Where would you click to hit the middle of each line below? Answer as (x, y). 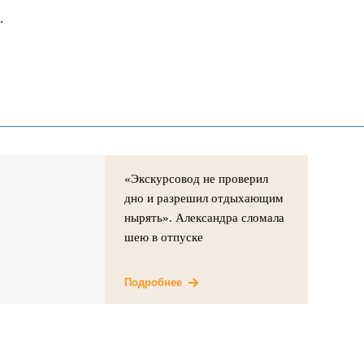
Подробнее (154, 282)
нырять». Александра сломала (205, 218)
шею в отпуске (164, 237)
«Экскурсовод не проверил (197, 179)
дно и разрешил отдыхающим (204, 198)
